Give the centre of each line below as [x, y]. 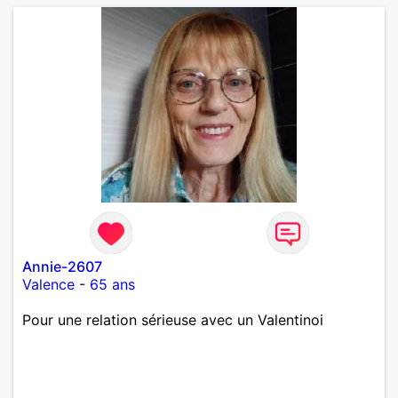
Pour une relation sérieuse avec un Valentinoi [173, 319]
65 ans [112, 284]
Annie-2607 [62, 266]
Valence [48, 284]
